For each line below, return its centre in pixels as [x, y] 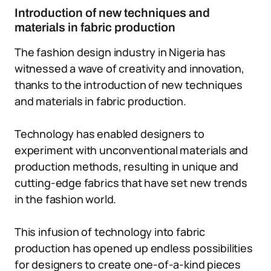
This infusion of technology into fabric [110, 232]
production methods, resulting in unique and [127, 166]
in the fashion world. [66, 199]
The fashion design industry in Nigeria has [120, 52]
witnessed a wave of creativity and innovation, [129, 68]
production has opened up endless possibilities [134, 248]
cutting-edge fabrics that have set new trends [131, 183]
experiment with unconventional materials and [132, 150]
